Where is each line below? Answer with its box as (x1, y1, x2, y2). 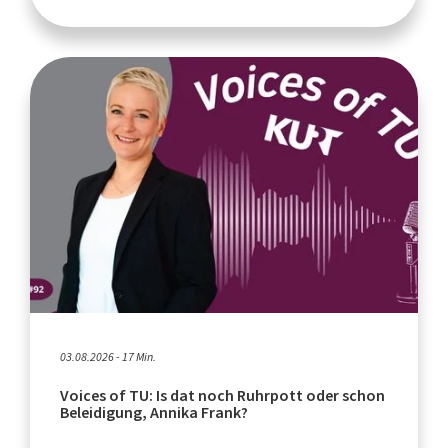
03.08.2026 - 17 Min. (60, 349, 156, 366)
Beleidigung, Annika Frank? (60, 402, 248, 424)
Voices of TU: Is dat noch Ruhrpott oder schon (60, 385, 385, 407)
